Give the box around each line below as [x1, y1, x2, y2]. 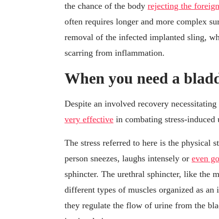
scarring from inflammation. [65, 48, 165, 58]
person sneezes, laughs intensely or [65, 153, 192, 164]
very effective [65, 114, 113, 125]
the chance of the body [65, 1, 148, 11]
